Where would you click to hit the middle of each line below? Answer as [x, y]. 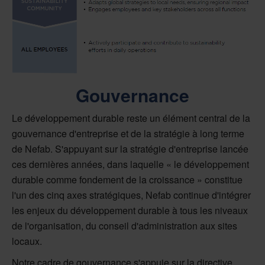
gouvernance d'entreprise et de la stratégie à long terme [128, 133]
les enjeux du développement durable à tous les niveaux [130, 210]
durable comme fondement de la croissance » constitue [127, 179]
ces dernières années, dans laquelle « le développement [130, 164]
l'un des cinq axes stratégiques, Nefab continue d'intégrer [131, 195]
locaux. [27, 241]
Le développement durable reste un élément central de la [131, 118]
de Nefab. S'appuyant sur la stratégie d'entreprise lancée [130, 148]
